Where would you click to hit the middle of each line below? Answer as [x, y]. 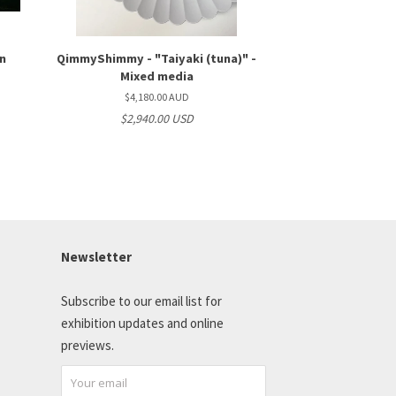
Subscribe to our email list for [141, 301]
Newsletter [96, 257]
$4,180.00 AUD [156, 97]
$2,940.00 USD [156, 118]
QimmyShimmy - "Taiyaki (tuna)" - [157, 58]
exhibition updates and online [142, 323]
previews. [87, 345]
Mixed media [156, 76]
